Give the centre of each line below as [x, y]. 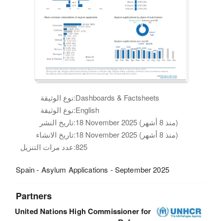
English [88, 110]
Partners [34, 196]
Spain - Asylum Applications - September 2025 [92, 169]
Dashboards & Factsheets [118, 97]
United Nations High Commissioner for [83, 211]
